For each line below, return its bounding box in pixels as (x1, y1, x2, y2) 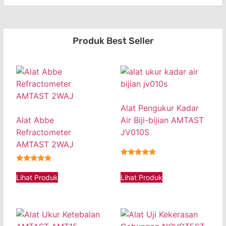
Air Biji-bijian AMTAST (121, 115, 204, 126)
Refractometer (16, 127, 71, 138)
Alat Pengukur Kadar (121, 103, 199, 114)
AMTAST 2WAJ (16, 139, 74, 150)
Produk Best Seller (72, 35, 154, 47)
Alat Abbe (16, 115, 54, 126)
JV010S (121, 127, 149, 138)
